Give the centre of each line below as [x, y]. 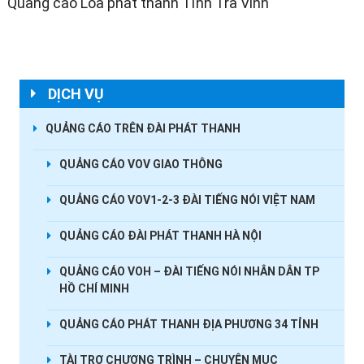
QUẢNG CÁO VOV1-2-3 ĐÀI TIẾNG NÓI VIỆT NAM [187, 199]
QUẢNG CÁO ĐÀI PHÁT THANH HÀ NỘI [160, 235]
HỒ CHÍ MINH [94, 288]
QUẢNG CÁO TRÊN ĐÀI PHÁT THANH [143, 128]
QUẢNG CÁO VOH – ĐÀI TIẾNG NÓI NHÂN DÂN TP [189, 271]
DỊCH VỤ [76, 93]
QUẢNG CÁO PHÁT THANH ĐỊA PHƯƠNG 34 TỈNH [188, 324]
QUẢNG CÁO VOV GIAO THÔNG [141, 164]
